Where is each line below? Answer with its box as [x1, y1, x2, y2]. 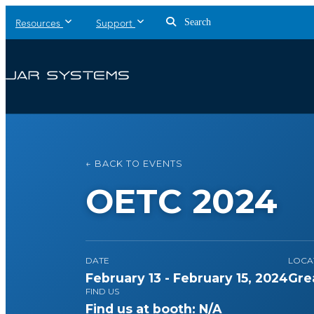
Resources [15, 19, 60, 29]
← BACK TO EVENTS [86, 158, 183, 169]
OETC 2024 [86, 181, 278, 221]
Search [182, 17, 211, 27]
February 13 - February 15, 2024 [86, 271, 288, 285]
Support [96, 19, 132, 29]
